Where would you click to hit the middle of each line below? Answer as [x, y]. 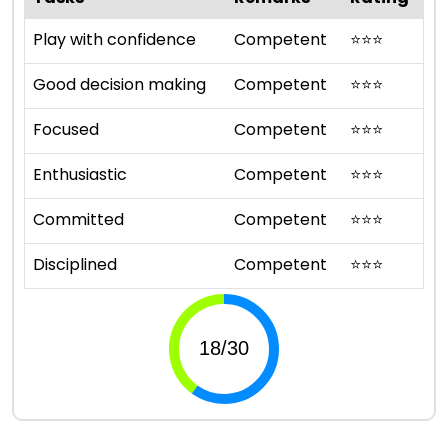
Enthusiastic [80, 174]
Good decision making [119, 84]
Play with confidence [114, 39]
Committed [78, 219]
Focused [66, 129]
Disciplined [75, 264]
